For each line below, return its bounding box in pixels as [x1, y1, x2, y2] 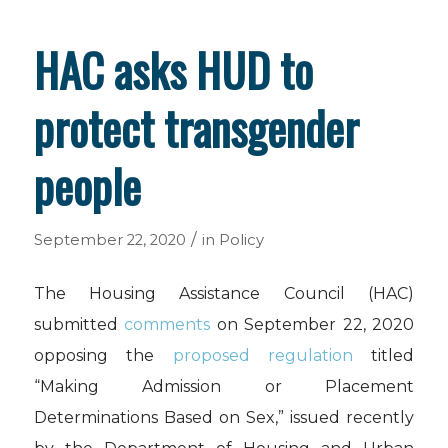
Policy [218, 231, 264, 249]
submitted [33, 314, 125, 334]
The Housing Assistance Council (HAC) [33, 283, 415, 303]
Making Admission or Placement [39, 376, 415, 396]
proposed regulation [172, 345, 353, 365]
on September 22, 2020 [210, 314, 415, 334]
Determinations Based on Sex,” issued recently [33, 407, 415, 427]
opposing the [33, 345, 173, 365]
